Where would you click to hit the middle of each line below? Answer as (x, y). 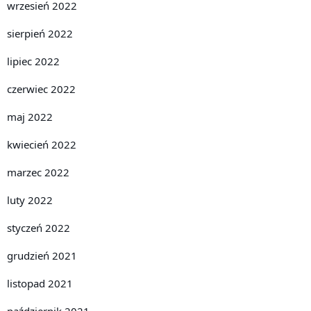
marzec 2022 (38, 172)
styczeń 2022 (39, 227)
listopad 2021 (40, 283)
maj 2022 (30, 116)
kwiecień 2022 (42, 144)
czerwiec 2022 (41, 89)
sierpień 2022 (40, 33)
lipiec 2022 (33, 61)
